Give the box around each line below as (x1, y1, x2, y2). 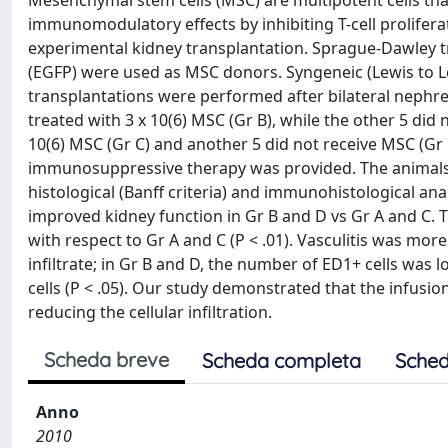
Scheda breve (44, 347, 169, 372)
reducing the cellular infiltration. (28, 301, 272, 323)
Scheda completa (202, 348, 361, 373)
